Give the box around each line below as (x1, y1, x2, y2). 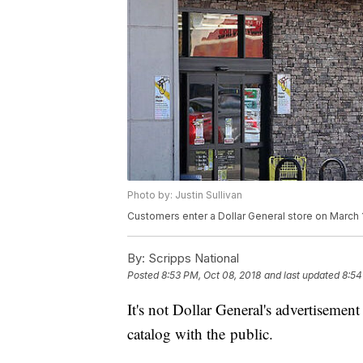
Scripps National (145, 250, 239, 267)
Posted (127, 269, 161, 282)
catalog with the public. (127, 323, 273, 344)
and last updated (264, 269, 340, 282)
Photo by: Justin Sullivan (127, 189, 242, 202)
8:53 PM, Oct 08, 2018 (161, 269, 261, 282)
